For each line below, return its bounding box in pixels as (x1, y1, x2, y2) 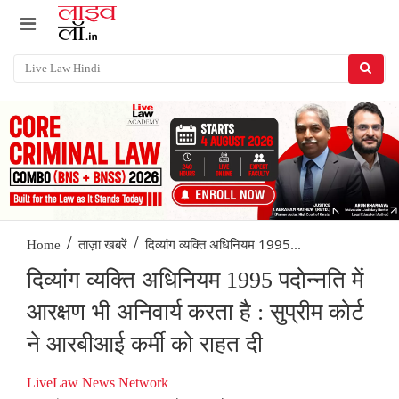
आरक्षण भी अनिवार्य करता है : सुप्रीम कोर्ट (27, 299, 364, 326)
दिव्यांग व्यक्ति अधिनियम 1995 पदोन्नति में (27, 267, 363, 294)
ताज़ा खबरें (78, 238, 127, 253)
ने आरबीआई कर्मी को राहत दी (27, 331, 263, 358)
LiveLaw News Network (27, 375, 168, 391)
